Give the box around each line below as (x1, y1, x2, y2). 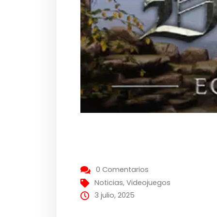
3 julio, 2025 (94, 190, 135, 200)
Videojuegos (126, 177, 171, 187)
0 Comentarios (96, 164, 149, 174)
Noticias (94, 177, 124, 187)
